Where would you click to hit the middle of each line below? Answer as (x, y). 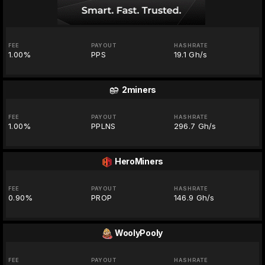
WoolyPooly (139, 233)
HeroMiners (139, 161)
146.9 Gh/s (194, 198)
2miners (139, 90)
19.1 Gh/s (190, 55)
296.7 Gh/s (195, 126)
